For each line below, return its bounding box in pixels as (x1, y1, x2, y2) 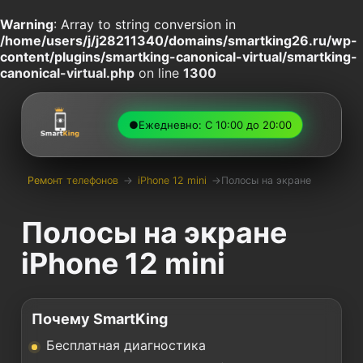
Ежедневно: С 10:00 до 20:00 (138, 117, 292, 131)
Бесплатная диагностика (46, 337, 206, 353)
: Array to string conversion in (53, 16, 236, 32)
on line (135, 65, 183, 81)
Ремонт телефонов (28, 173, 118, 186)
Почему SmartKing (32, 310, 168, 327)
